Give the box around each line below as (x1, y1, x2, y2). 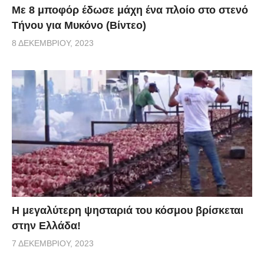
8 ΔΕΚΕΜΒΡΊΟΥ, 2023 (12, 38, 94, 48)
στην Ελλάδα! (12, 220, 81, 232)
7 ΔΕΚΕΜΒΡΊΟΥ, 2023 (12, 239, 94, 249)
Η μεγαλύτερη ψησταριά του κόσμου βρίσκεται (12, 204, 243, 217)
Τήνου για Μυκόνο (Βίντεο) (12, 19, 146, 31)
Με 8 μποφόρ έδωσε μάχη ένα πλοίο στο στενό (12, 4, 248, 16)
